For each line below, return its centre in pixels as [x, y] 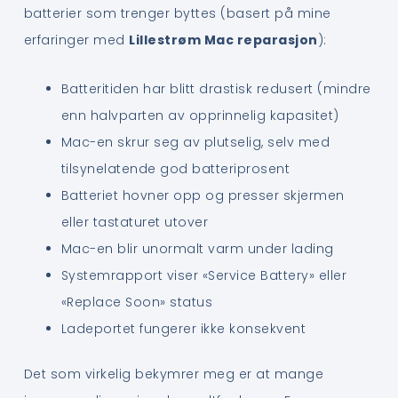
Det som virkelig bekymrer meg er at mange [174, 374]
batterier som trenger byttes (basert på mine [177, 14]
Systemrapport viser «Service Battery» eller [204, 275]
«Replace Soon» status [137, 302]
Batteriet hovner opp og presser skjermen [203, 195]
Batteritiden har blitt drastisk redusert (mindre [216, 88]
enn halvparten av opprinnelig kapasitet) [200, 115]
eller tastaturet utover [135, 222]
